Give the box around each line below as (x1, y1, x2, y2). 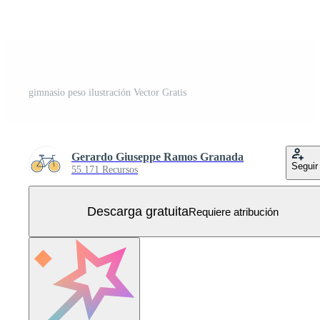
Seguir (291, 161, 318, 172)
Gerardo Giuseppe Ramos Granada (71, 151, 244, 164)
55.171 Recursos (71, 164, 138, 176)
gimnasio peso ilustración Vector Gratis (29, 87, 186, 99)
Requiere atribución (189, 205, 279, 218)
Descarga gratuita (87, 204, 189, 219)
